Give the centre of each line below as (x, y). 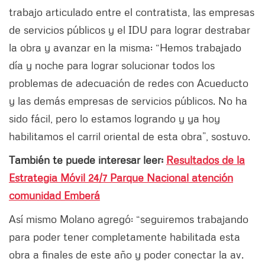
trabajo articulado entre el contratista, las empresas (132, 12)
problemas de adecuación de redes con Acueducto (129, 83)
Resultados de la (206, 159)
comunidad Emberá (54, 195)
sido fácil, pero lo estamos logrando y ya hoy (114, 118)
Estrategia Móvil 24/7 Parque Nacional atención (121, 177)
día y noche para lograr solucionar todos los (112, 65)
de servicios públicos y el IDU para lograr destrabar (130, 29)
